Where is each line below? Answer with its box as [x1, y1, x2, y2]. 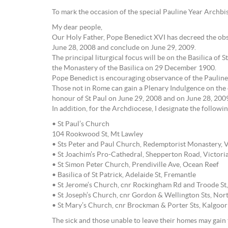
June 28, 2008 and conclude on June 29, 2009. [52, 44, 196, 51]
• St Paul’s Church [52, 121, 109, 128]
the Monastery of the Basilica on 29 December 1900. [52, 65, 216, 72]
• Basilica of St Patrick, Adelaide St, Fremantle [52, 172, 196, 179]
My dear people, [52, 24, 102, 31]
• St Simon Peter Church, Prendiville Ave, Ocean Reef [52, 161, 219, 168]
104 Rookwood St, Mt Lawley [52, 131, 143, 138]
